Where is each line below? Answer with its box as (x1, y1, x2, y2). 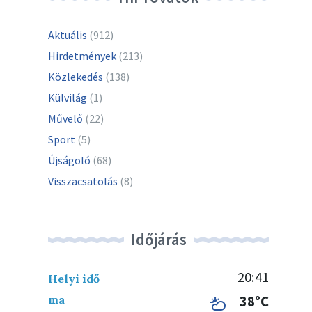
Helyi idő (48, 272, 100, 286)
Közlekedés (48, 70, 104, 84)
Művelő (48, 111, 84, 125)
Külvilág (48, 91, 88, 104)
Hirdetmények (48, 49, 117, 63)
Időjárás (130, 229, 187, 249)
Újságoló (48, 153, 91, 167)
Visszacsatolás (48, 174, 118, 188)
